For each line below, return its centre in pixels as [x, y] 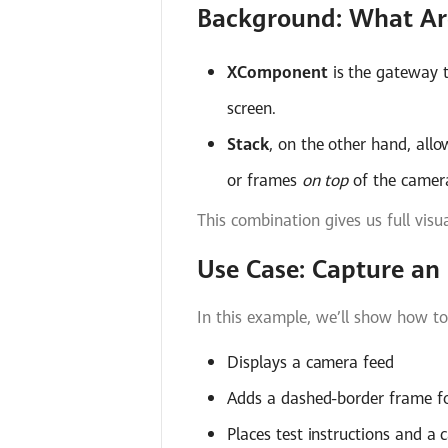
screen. [251, 108]
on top [325, 180]
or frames [264, 180]
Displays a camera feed [310, 362]
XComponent [277, 72]
